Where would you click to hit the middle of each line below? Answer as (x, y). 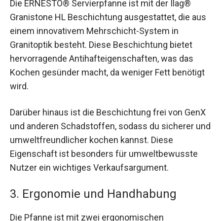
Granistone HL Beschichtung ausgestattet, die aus (108, 17)
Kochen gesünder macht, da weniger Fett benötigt (107, 72)
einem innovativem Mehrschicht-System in (94, 31)
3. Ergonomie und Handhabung (93, 194)
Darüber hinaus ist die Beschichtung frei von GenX (108, 112)
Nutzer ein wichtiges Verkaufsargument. (89, 168)
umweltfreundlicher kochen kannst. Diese (92, 140)
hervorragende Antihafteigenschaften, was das (102, 58)
